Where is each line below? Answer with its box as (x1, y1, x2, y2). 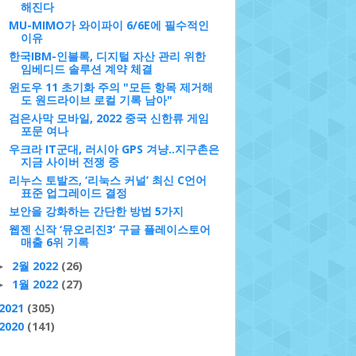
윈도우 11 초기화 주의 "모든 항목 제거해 (8, 79, 213, 95)
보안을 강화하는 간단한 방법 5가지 (8, 203, 184, 219)
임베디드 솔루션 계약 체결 (20, 61, 153, 76)
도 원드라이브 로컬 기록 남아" (20, 92, 172, 107)
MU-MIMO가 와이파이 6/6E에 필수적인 (8, 17, 209, 33)
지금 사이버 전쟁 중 (20, 154, 119, 169)
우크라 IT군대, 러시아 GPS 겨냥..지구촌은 (8, 141, 219, 157)
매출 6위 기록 (20, 234, 89, 250)
